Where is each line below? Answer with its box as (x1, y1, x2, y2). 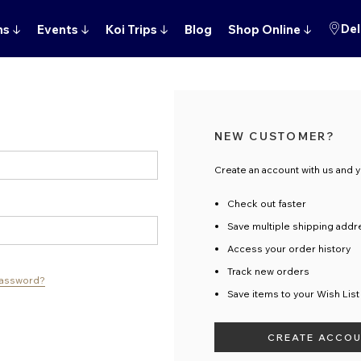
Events (36, 22, 81, 37)
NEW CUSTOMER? (214, 129, 336, 143)
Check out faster (226, 197, 306, 210)
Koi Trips (105, 22, 160, 37)
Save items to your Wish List (226, 288, 359, 300)
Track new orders (226, 265, 309, 277)
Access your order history (226, 243, 351, 255)
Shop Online (227, 22, 303, 37)
